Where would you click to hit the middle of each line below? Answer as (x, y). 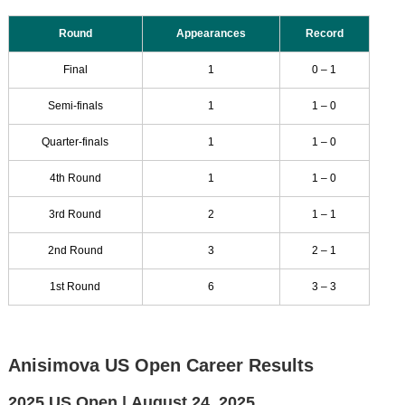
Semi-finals (75, 105)
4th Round (75, 178)
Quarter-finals (75, 141)
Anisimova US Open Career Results (160, 365)
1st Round (75, 286)
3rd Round (75, 214)
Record (324, 33)
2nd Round (75, 250)
